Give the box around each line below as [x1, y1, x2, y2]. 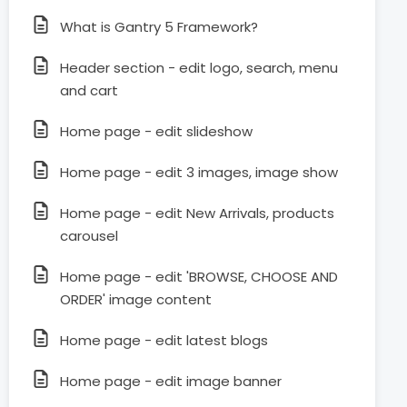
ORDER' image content [60, 290, 212, 309]
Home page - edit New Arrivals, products [60, 203, 334, 223]
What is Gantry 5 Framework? [60, 17, 258, 36]
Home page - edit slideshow [60, 122, 253, 141]
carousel [60, 226, 118, 245]
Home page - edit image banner [60, 372, 282, 391]
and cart [60, 81, 118, 100]
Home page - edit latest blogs [60, 331, 268, 350]
